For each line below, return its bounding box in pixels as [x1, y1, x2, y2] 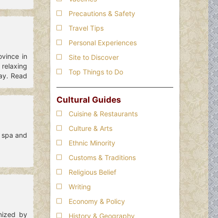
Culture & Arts [69, 124, 112, 132]
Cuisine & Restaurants [69, 109, 138, 118]
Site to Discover [69, 53, 119, 61]
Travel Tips [69, 23, 104, 32]
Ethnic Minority [69, 138, 115, 147]
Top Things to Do [69, 67, 123, 76]
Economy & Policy [69, 197, 125, 205]
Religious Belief [69, 167, 116, 176]
